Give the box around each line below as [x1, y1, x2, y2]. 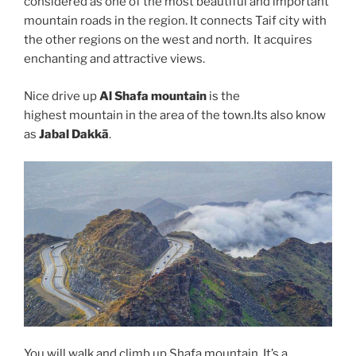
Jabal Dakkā [39, 126, 109, 141]
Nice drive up [24, 88, 99, 103]
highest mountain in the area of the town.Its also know [24, 107, 326, 122]
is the [207, 88, 240, 103]
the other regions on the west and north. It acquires [24, 33, 312, 48]
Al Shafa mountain [99, 88, 207, 103]
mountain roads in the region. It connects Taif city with [24, 14, 327, 29]
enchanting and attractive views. [24, 52, 205, 67]
